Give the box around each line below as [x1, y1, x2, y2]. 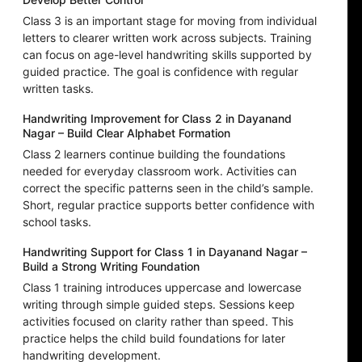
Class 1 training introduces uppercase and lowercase [23, 280, 301, 295]
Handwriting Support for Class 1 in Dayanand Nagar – [23, 245, 307, 259]
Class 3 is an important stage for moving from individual [23, 14, 317, 28]
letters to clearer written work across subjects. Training [23, 31, 312, 45]
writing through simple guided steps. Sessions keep [23, 297, 295, 312]
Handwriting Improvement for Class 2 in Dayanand [23, 112, 292, 126]
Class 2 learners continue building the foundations [23, 147, 285, 162]
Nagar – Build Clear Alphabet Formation [23, 126, 230, 141]
